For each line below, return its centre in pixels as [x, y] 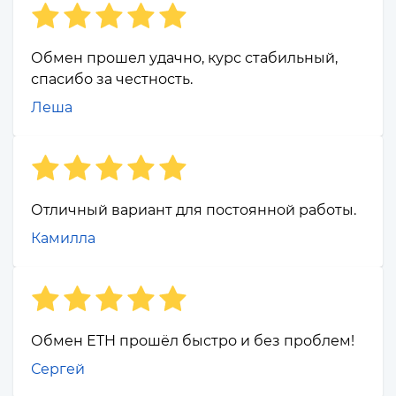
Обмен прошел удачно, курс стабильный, [184, 58]
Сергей [58, 369]
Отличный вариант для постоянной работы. [194, 210]
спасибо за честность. [112, 80]
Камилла [63, 239]
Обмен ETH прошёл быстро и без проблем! [193, 341]
